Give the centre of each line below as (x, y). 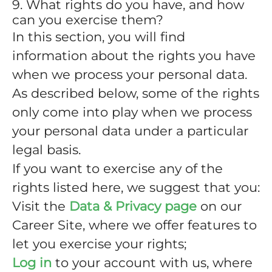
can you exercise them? (88, 20)
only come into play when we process (132, 112)
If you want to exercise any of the (117, 168)
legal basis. (46, 150)
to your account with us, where (152, 263)
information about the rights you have (134, 56)
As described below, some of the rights (136, 93)
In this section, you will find (99, 37)
